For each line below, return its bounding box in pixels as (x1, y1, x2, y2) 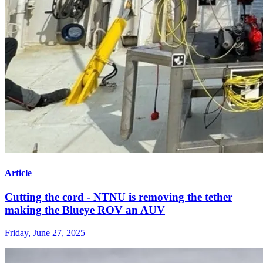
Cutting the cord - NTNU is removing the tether (5, 191, 232, 204)
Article (5, 168, 32, 178)
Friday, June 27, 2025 (5, 228, 85, 238)
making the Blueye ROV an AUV (5, 204, 165, 217)
